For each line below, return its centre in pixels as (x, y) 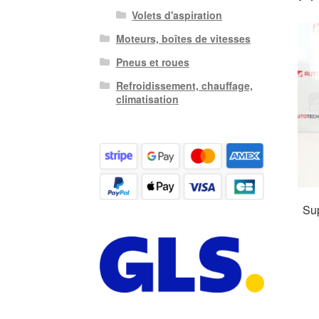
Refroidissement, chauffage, (184, 86)
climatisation (147, 99)
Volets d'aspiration (177, 15)
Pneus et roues (152, 62)
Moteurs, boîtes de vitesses (183, 39)
